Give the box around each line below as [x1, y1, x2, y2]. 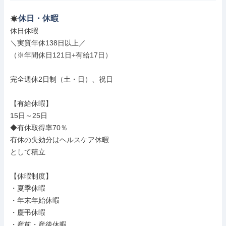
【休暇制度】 [10, 172, 52, 180]
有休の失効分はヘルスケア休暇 [10, 136, 109, 144]
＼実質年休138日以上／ [10, 39, 86, 47]
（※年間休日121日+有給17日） [10, 51, 112, 59]
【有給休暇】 [10, 99, 52, 107]
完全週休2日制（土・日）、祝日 [10, 75, 113, 83]
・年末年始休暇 [10, 196, 60, 204]
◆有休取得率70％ [10, 124, 68, 132]
